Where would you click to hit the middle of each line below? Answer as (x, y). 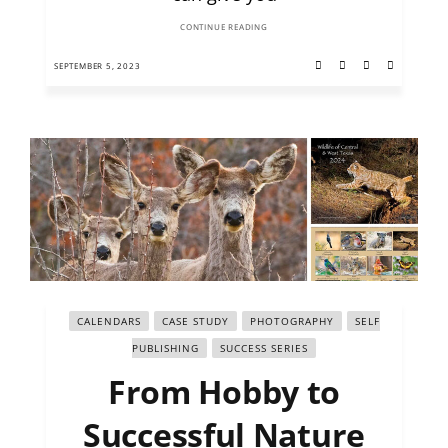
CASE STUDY (195, 321)
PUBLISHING (165, 348)
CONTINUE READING (224, 26)
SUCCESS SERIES (264, 348)
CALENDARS (108, 321)
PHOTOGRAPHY (291, 321)
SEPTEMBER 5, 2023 (97, 65)
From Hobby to (224, 392)
